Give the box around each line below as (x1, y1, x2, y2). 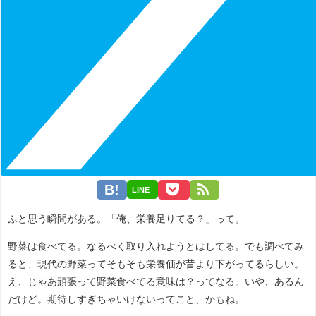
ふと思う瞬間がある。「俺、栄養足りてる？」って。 (8, 213, 245, 224)
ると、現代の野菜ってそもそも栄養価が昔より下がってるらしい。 (8, 258, 304, 269)
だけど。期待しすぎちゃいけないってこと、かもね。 (8, 293, 245, 304)
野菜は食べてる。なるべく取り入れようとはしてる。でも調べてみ (8, 241, 304, 251)
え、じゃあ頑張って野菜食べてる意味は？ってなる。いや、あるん (8, 276, 304, 286)
